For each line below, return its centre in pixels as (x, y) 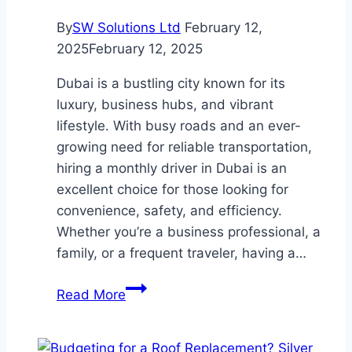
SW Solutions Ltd (126, 28)
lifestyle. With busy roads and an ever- (179, 126)
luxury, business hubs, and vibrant (165, 105)
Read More (91, 295)
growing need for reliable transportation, (184, 147)
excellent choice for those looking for (172, 190)
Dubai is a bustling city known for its (171, 84)
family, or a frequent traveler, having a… (181, 253)
